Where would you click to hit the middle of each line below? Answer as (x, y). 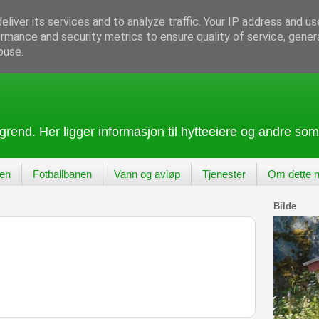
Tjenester (224, 174)
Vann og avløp (147, 174)
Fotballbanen (62, 174)
